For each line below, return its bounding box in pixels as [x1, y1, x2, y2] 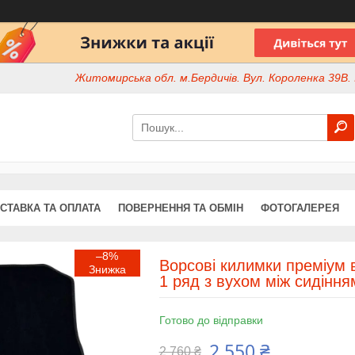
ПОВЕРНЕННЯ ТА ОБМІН [118, 201, 243, 214]
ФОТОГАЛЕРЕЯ [261, 201, 339, 214]
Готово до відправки [158, 313, 263, 326]
